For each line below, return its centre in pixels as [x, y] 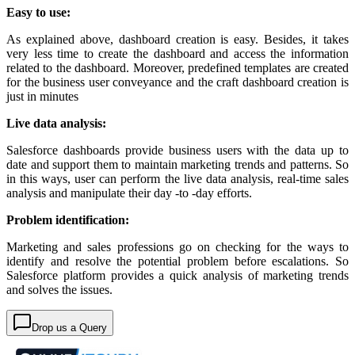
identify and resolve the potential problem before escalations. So [177, 261]
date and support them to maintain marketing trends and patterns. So [177, 164]
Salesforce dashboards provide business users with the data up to [177, 150]
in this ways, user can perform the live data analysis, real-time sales [177, 179]
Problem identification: [68, 220]
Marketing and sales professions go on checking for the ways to [177, 247]
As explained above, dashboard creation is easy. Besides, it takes [177, 39]
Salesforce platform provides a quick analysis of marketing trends [177, 275]
